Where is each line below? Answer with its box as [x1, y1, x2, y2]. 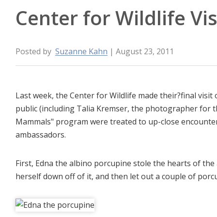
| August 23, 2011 [109, 46, 174, 57]
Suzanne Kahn [55, 46, 108, 57]
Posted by [15, 46, 53, 57]
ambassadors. [15, 129, 66, 140]
